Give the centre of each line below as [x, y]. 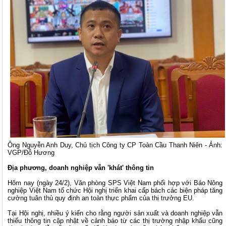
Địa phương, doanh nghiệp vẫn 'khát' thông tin [81, 168]
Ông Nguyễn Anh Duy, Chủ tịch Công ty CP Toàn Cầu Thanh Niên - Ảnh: [115, 145]
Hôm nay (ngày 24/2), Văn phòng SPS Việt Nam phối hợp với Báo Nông [115, 183]
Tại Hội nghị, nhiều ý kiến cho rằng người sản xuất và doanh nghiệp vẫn [115, 213]
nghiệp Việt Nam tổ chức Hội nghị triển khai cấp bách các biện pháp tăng [115, 191]
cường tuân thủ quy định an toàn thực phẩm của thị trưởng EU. [101, 198]
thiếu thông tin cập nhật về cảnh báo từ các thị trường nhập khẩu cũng [115, 221]
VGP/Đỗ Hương [31, 153]
